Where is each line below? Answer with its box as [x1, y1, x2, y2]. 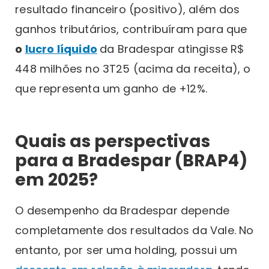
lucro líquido [25, 41, 97, 57]
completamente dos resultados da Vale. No [15, 223, 254, 238]
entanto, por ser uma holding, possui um [15, 243, 238, 258]
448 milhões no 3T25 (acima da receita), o [15, 61, 251, 77]
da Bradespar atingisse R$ [100, 41, 244, 57]
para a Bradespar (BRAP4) [15, 149, 248, 173]
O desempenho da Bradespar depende [15, 203, 230, 219]
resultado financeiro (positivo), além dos [15, 2, 240, 17]
